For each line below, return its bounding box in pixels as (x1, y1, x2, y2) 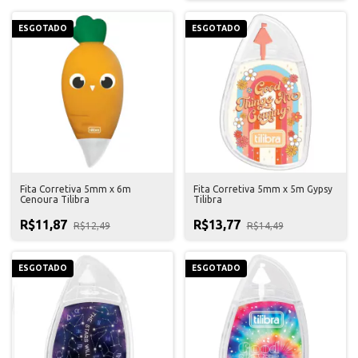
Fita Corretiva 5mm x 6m (20, 184, 131, 194)
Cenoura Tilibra (20, 194, 89, 205)
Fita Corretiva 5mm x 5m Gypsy (193, 184, 332, 194)
